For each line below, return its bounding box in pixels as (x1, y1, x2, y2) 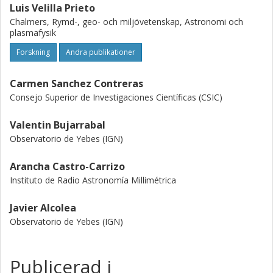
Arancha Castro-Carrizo (10, 160, 125, 173)
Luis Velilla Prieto (10, 1, 95, 15)
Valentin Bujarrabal (10, 118, 105, 132)
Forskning (16, 47, 50, 57)
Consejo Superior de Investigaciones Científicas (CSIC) (10, 91, 222, 103)
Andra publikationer (66, 47, 135, 57)
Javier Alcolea (10, 201, 76, 214)
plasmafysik (10, 27, 56, 38)
